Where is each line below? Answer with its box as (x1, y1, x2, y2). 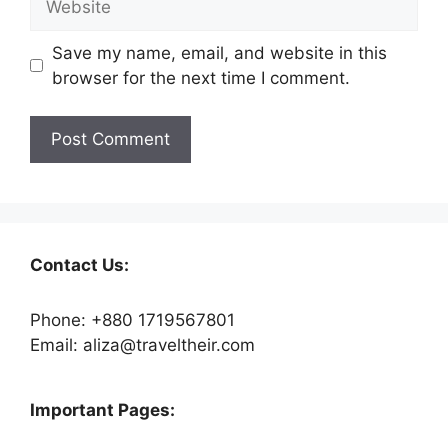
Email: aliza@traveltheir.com (30, 335, 255, 356)
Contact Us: (30, 255, 129, 276)
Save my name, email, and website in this (51, 42, 387, 63)
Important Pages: (30, 400, 175, 421)
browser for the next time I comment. (51, 67, 350, 88)
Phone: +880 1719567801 (30, 310, 235, 331)
